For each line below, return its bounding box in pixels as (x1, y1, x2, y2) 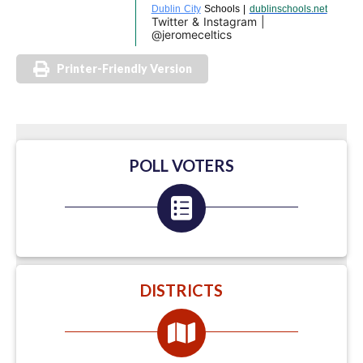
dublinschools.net (249, 2, 327, 14)
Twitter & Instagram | (151, 14, 265, 28)
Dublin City (151, 2, 201, 14)
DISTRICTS (140, 280, 223, 300)
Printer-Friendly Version (57, 61, 192, 75)
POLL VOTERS (129, 155, 234, 175)
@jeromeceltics (151, 27, 232, 41)
